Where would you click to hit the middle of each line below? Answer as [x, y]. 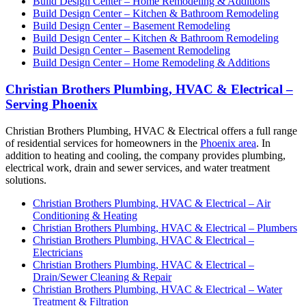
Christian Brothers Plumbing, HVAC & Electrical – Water [157, 289]
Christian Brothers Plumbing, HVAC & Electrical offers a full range [151, 130]
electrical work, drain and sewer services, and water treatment [138, 167]
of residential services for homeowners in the [103, 143]
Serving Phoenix [52, 104]
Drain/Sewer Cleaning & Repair [102, 277]
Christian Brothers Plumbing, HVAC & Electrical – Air [152, 203]
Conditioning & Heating [85, 215]
